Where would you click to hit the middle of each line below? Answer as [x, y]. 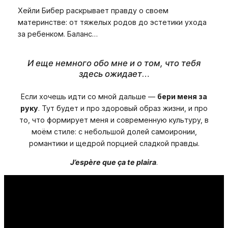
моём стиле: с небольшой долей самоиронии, [114, 131]
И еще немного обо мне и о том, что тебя [114, 63]
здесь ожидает [110, 74]
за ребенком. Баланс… [58, 34]
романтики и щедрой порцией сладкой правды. [114, 143]
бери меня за [182, 96]
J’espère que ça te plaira [113, 162]
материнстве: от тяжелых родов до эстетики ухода [112, 22]
